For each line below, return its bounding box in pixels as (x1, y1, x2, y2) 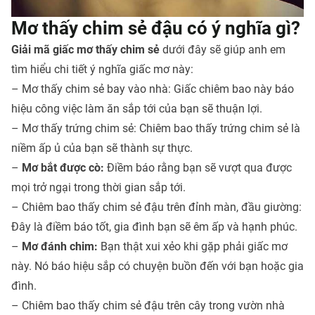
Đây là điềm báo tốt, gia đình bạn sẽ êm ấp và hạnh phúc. (11, 220, 297, 234)
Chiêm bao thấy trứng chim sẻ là (139, 122, 300, 136)
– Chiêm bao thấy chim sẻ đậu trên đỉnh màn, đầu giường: (11, 200, 302, 214)
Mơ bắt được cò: (22, 161, 104, 175)
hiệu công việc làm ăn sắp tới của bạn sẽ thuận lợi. (11, 102, 262, 116)
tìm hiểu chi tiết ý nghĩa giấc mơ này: (11, 63, 193, 77)
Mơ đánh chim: (22, 240, 98, 254)
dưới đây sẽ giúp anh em (162, 43, 285, 57)
